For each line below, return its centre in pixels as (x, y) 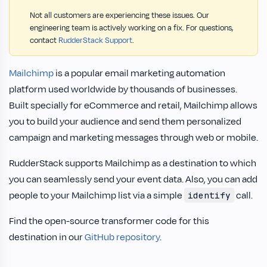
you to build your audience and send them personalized (125, 122)
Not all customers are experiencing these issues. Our (119, 15)
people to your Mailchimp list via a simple (97, 195)
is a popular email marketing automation (139, 73)
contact (44, 41)
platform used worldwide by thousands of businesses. (123, 89)
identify (209, 195)
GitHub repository (122, 237)
